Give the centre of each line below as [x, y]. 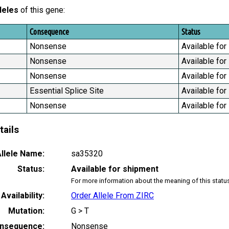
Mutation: [26, 211]
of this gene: [42, 10]
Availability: [23, 195]
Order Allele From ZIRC [112, 195]
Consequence [49, 32]
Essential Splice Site [67, 91]
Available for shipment [115, 169]
